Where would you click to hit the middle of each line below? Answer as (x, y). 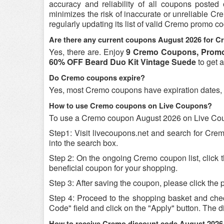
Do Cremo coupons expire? (97, 78)
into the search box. (83, 143)
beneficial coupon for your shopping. (113, 168)
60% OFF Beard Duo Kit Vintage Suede (122, 62)
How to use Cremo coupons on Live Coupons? (131, 106)
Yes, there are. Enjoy (88, 52)
